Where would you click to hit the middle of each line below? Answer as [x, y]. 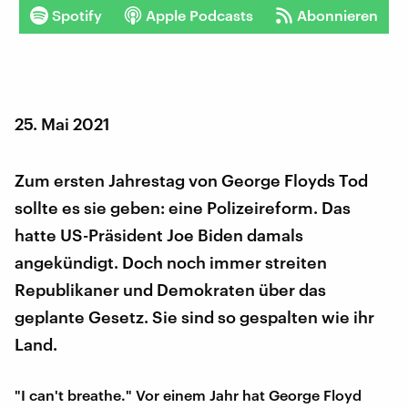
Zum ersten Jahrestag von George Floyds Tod [191, 180]
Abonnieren [337, 15]
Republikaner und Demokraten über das [170, 289]
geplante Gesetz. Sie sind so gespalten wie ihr [194, 316]
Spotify [77, 15]
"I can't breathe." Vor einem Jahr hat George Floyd [188, 394]
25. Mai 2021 [62, 123]
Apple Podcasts [199, 15]
